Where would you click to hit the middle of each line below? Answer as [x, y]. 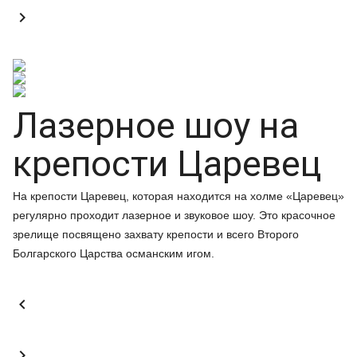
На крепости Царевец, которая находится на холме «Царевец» [178, 196]
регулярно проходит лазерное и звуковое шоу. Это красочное [174, 215]
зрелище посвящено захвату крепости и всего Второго [156, 234]
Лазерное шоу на [156, 126]
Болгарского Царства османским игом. [114, 253]
